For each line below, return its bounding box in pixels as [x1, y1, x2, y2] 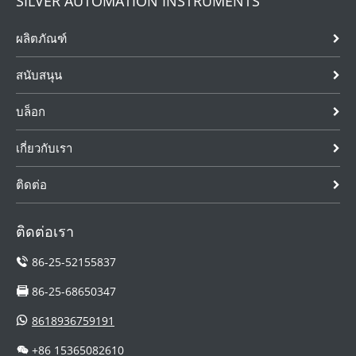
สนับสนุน [16, 67, 62, 83]
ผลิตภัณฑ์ [16, 30, 67, 47]
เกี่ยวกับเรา [16, 140, 72, 157]
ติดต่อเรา [16, 222, 74, 242]
